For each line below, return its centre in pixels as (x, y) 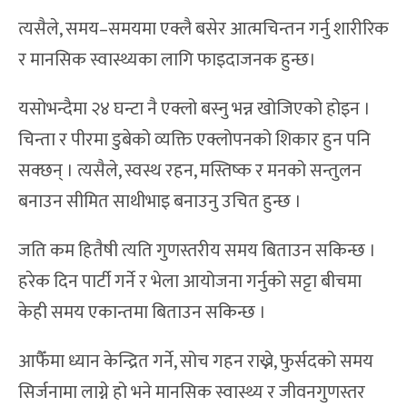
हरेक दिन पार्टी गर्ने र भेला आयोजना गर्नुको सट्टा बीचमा (190, 282)
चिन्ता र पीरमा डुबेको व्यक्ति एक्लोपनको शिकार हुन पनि (194, 140)
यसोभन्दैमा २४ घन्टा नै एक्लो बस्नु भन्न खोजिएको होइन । (194, 109)
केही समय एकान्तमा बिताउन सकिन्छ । (142, 313)
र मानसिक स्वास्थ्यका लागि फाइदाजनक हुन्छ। (167, 60)
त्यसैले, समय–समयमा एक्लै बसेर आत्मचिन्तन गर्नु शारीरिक (203, 30)
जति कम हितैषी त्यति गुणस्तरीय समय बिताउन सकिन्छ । (197, 251)
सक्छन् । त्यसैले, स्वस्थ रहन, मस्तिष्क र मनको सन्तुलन (190, 171)
